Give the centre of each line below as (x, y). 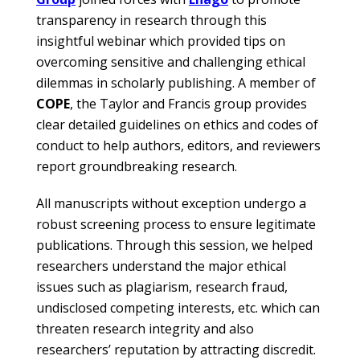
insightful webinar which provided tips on (161, 41)
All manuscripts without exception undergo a (171, 203)
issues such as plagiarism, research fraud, (162, 287)
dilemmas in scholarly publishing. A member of (176, 83)
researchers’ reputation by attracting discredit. (176, 350)
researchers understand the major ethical (161, 266)
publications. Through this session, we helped (174, 245)
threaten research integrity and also (145, 329)
